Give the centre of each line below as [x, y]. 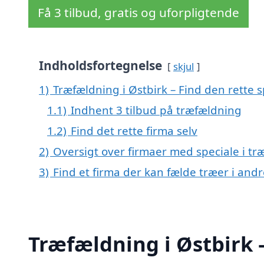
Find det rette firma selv [134, 131]
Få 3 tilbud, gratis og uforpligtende [138, 13]
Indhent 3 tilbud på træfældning [156, 110]
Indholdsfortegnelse [100, 66]
